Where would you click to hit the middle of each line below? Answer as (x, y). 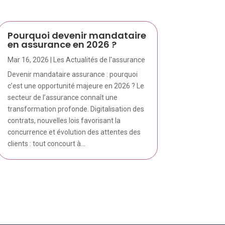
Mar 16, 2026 (28, 60)
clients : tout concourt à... (46, 144)
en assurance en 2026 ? (62, 45)
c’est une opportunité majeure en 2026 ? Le (76, 86)
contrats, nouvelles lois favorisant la (64, 121)
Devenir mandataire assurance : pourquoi (72, 75)
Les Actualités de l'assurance (99, 60)
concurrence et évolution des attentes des (74, 132)
